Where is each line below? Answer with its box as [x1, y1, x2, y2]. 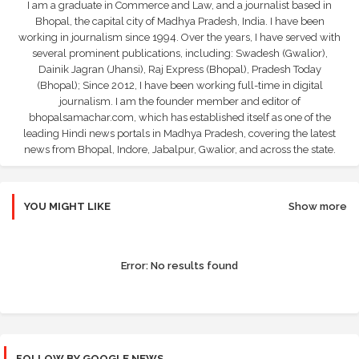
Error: [121, 260, 148, 272]
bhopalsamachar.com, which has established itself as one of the [28, 111, 331, 124]
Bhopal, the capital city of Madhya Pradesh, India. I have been [34, 15, 325, 28]
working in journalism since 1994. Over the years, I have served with [18, 31, 341, 44]
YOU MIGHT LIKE [24, 200, 111, 213]
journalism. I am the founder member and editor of [58, 95, 301, 108]
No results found [148, 260, 238, 272]
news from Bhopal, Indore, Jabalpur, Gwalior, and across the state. [23, 143, 336, 156]
